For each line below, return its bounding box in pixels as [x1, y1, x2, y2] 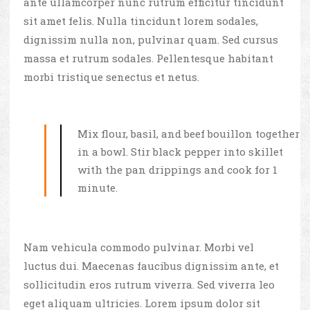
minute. [77, 181, 118, 195]
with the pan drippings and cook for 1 [77, 163, 277, 177]
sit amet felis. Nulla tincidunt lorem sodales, [24, 14, 258, 28]
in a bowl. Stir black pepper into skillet [77, 145, 283, 159]
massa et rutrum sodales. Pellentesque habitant [24, 51, 273, 66]
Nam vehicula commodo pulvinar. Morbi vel [24, 240, 254, 255]
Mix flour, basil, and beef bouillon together [77, 127, 300, 141]
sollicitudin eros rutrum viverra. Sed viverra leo [24, 277, 275, 292]
